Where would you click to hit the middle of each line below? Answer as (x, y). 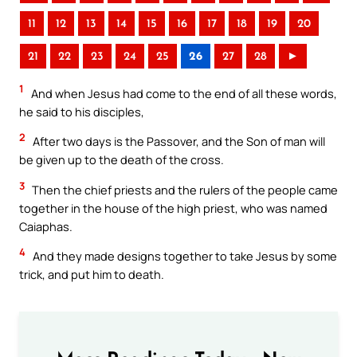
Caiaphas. (46, 226)
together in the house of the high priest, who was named (173, 208)
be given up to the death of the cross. (122, 160)
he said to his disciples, (82, 111)
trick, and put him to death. (92, 275)
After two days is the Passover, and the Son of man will (178, 141)
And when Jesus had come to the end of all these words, (183, 93)
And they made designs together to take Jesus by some (184, 256)
